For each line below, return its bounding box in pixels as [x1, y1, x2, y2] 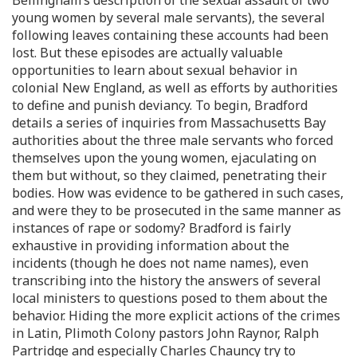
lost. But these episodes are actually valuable [12, 44, 283, 61]
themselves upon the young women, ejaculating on [12, 149, 316, 167]
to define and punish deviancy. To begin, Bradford [12, 96, 308, 114]
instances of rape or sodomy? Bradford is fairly [12, 219, 291, 237]
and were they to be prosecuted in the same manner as [12, 202, 341, 219]
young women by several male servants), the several [12, 9, 325, 26]
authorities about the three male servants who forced [12, 131, 333, 149]
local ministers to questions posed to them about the [12, 289, 328, 307]
